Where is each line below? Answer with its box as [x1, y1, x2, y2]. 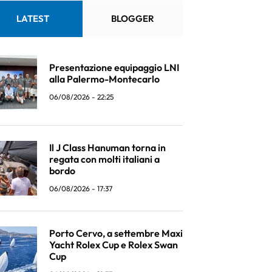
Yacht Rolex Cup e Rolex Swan [49, 238, 178, 251]
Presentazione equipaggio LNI [49, 61, 179, 73]
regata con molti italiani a [49, 152, 160, 165]
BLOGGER [111, 13, 154, 24]
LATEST [16, 13, 49, 24]
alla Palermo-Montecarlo [49, 73, 160, 85]
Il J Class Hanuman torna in [49, 141, 166, 154]
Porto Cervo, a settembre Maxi [49, 226, 183, 239]
